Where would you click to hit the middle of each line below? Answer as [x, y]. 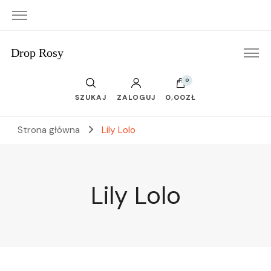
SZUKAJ [91, 97]
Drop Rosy [37, 53]
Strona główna [49, 130]
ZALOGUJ [136, 97]
